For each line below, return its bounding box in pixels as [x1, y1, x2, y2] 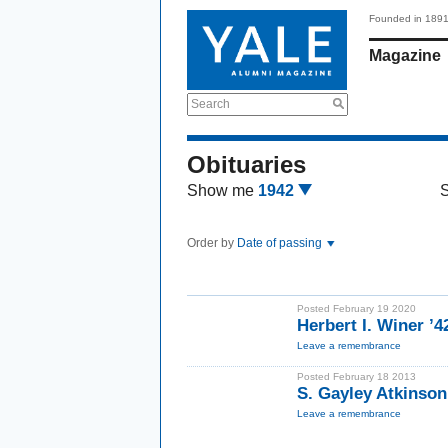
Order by [187, 236, 237, 250]
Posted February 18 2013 [297, 371, 416, 382]
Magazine [369, 47, 441, 64]
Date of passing [237, 236, 325, 250]
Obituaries [187, 151, 306, 178]
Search [191, 97, 230, 111]
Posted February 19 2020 [297, 303, 416, 314]
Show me [187, 182, 254, 199]
